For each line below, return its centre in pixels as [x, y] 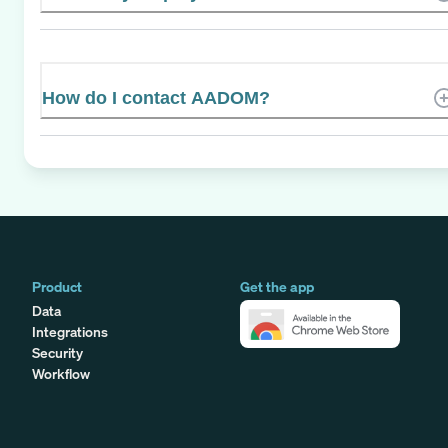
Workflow [61, 373]
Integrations [70, 331]
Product [57, 286]
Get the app [277, 286]
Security [57, 352]
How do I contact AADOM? [156, 97]
